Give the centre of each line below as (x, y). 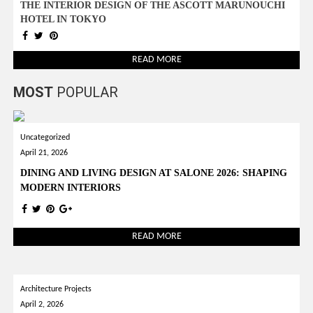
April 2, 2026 (42, 305)
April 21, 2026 (44, 153)
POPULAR (86, 93)
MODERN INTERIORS (71, 188)
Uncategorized (45, 138)
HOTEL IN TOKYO (64, 20)
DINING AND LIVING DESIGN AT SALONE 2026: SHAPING (154, 173)
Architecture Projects (56, 290)
